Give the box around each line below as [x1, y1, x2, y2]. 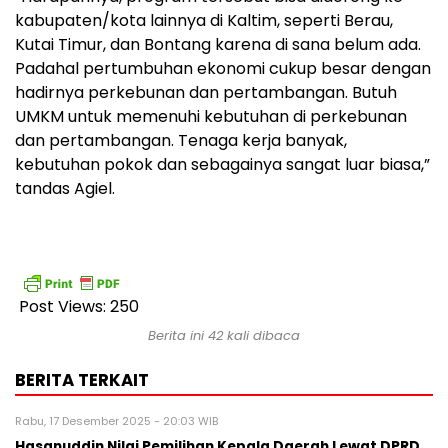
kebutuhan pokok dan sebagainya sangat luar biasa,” [15, 153, 430, 177]
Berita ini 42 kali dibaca [148, 326, 300, 346]
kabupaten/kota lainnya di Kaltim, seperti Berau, [15, 9, 393, 33]
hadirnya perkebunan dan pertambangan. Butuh [15, 81, 397, 105]
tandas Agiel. [15, 177, 115, 201]
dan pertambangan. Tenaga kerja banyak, [15, 129, 347, 153]
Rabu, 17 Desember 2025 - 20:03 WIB [15, 413, 218, 430]
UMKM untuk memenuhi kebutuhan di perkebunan [15, 105, 407, 129]
